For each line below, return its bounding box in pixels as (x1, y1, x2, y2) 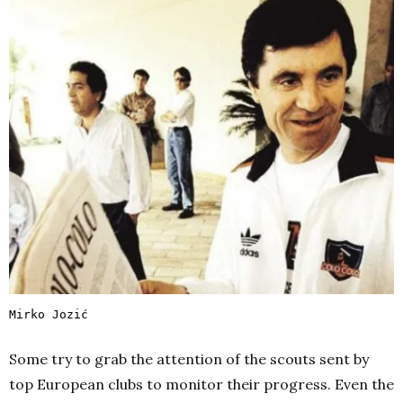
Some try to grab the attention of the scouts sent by (9, 349, 369, 368)
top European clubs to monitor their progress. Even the (9, 374, 394, 393)
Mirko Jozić (9, 307, 88, 321)
